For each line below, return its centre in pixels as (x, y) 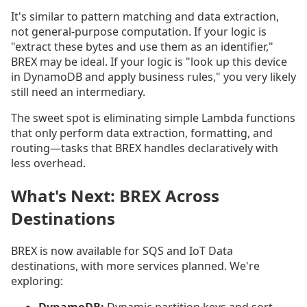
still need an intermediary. (78, 92)
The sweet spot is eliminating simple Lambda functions (153, 118)
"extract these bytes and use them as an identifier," (142, 47)
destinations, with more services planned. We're (135, 266)
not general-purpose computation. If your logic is (139, 32)
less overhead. (48, 163)
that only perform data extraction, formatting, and (142, 133)
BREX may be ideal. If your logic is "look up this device (149, 62)
